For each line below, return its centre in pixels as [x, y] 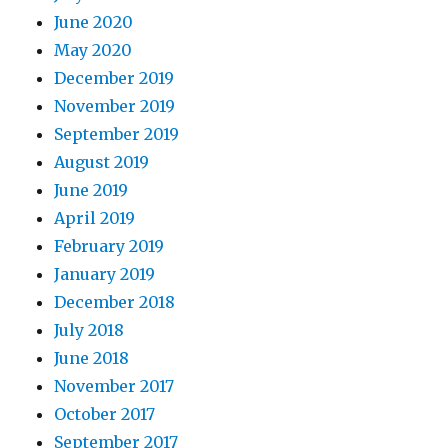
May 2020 [93, 50]
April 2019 [95, 218]
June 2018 [92, 358]
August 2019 [102, 162]
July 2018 [89, 330]
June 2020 [94, 22]
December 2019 [114, 78]
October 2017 [105, 414]
